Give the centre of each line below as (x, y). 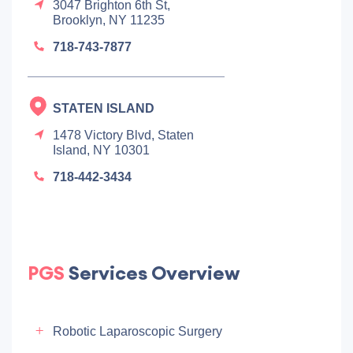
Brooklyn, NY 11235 (109, 20)
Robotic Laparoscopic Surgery (137, 331)
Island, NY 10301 (101, 150)
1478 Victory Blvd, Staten (123, 135)
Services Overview (154, 273)
